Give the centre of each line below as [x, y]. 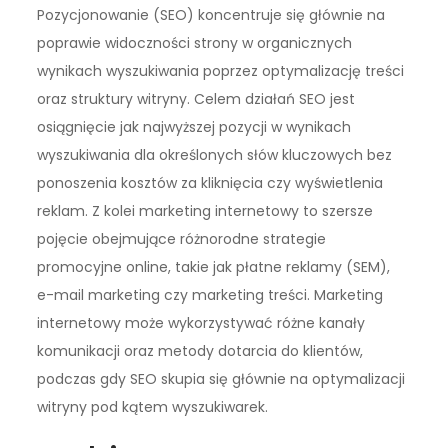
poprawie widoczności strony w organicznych [195, 42]
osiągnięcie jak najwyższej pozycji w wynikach [194, 126]
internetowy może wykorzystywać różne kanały [201, 322]
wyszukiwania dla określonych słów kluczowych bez [215, 154]
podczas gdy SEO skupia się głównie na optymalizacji [221, 378]
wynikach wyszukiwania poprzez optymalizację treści [221, 70]
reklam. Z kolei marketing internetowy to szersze [205, 210]
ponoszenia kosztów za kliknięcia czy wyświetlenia [210, 182]
